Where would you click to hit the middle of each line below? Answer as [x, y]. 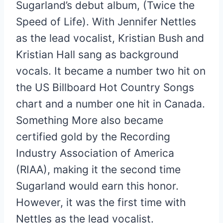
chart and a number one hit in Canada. [111, 104]
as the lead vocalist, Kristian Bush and [110, 38]
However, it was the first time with [101, 202]
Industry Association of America [95, 153]
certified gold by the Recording [93, 136]
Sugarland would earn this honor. [97, 186]
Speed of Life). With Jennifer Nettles [106, 21]
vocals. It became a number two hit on [111, 71]
